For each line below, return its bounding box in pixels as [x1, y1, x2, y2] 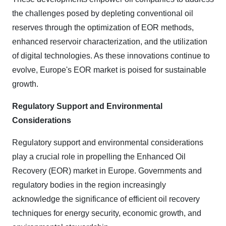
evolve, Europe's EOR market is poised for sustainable [12, 66, 206, 74]
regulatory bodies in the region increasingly [12, 181, 166, 189]
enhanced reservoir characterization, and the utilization [12, 37, 207, 46]
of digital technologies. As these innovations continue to [12, 51, 210, 60]
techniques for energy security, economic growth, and [12, 209, 201, 217]
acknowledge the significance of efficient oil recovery [12, 195, 200, 203]
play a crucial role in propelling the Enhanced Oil [12, 152, 186, 161]
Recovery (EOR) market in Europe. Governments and [12, 166, 202, 175]
